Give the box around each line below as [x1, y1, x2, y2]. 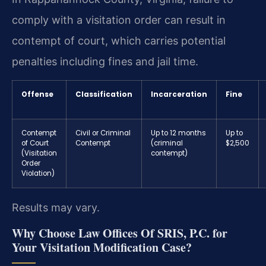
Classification [75, 90, 132, 100]
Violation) [21, 169, 55, 179]
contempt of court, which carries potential [12, 34, 226, 47]
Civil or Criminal [75, 128, 131, 138]
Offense [21, 90, 53, 100]
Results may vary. [12, 201, 100, 214]
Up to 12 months [151, 128, 206, 138]
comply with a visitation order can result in [12, 13, 226, 26]
